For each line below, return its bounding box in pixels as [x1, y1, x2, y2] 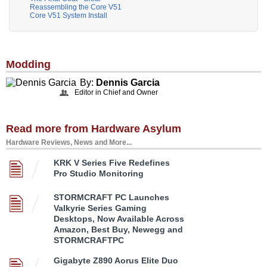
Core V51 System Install [30, 11, 107, 20]
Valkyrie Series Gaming [54, 203, 147, 213]
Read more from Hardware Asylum [6, 123, 181, 135]
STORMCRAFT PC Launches [54, 193, 169, 203]
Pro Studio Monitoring [54, 169, 144, 179]
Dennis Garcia [96, 77, 160, 88]
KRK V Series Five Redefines [54, 158, 170, 168]
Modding [6, 58, 51, 71]
